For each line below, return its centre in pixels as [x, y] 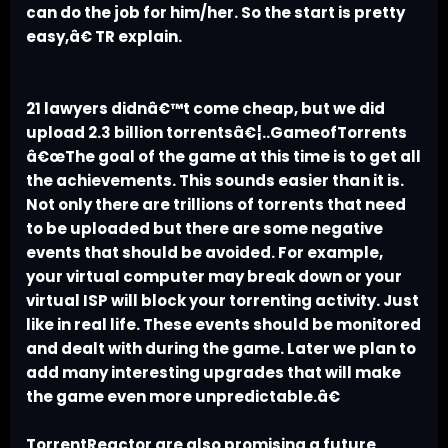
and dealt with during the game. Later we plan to [221, 349]
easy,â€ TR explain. [104, 37]
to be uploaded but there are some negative [204, 229]
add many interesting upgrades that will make [213, 373]
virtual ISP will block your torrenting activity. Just [222, 301]
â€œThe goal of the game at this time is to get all [223, 157]
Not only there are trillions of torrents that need [216, 205]
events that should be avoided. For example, [204, 253]
